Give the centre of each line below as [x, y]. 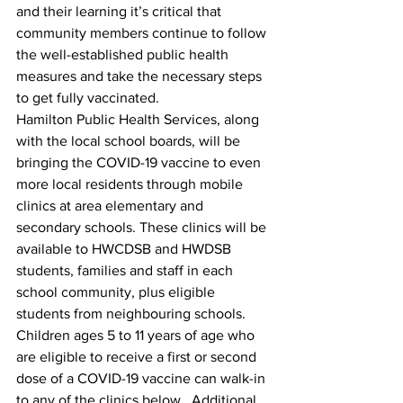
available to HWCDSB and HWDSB [125, 249]
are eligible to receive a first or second [138, 357]
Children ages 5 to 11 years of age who [137, 335]
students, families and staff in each [126, 270]
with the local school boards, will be [130, 141]
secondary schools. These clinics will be [143, 227]
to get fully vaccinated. [88, 98]
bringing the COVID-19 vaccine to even [140, 162]
